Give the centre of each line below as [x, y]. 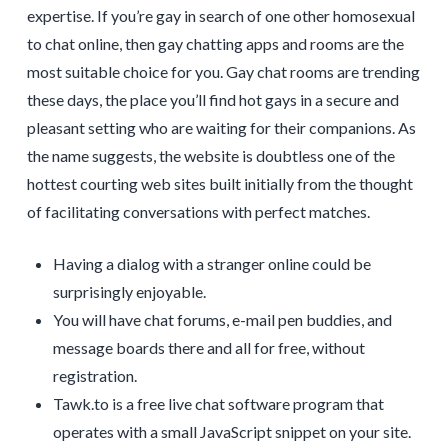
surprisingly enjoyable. [130, 292]
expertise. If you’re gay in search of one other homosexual [220, 16]
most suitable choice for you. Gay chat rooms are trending [223, 72]
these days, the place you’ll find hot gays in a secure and [212, 100]
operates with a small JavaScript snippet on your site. [232, 432]
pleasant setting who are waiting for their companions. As [221, 128]
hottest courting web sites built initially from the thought [219, 184]
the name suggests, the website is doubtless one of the [210, 156]
